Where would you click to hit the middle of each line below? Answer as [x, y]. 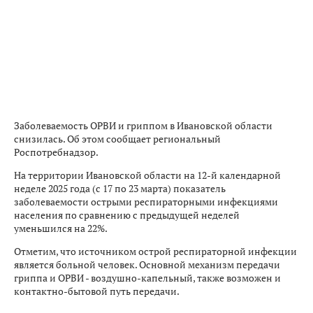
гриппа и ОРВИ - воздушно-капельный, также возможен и [147, 278]
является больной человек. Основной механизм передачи [147, 265]
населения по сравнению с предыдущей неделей [127, 215]
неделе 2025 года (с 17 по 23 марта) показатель [120, 189]
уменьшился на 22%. [61, 228]
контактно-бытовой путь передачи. [97, 291]
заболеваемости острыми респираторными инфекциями [146, 202]
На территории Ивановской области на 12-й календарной [147, 175]
